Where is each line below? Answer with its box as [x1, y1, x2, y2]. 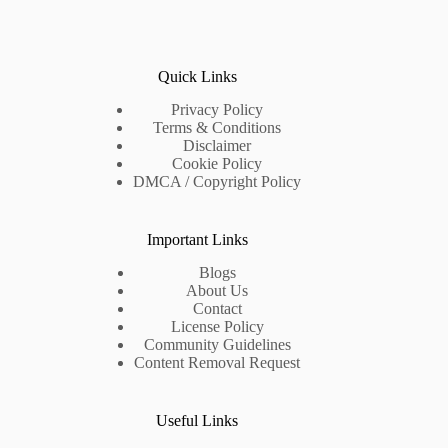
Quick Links [157, 68, 237, 86]
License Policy [170, 317, 264, 335]
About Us [186, 281, 249, 299]
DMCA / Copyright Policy [133, 172, 302, 190]
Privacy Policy [171, 100, 264, 118]
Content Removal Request [134, 353, 301, 371]
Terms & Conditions [153, 118, 282, 136]
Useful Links [156, 411, 239, 429]
